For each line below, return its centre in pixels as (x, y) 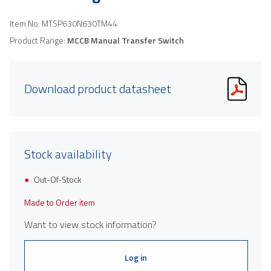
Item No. (26, 23)
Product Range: (38, 40)
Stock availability (68, 154)
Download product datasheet (98, 88)
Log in (136, 257)
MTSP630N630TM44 (80, 23)
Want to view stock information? (90, 224)
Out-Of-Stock (58, 179)
